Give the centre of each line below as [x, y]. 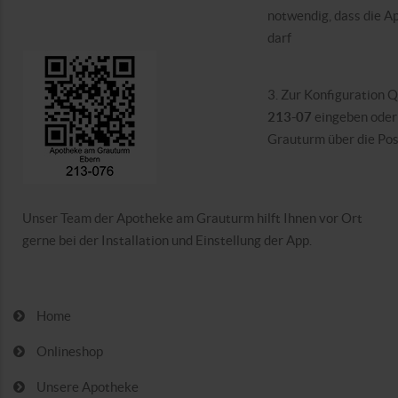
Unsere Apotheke [88, 387]
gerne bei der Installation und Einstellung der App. [167, 241]
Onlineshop [70, 352]
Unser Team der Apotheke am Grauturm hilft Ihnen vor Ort [192, 219]
